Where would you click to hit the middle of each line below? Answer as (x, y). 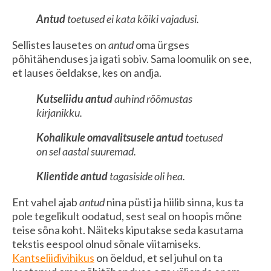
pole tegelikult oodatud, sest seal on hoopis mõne (127, 216)
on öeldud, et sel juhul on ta (158, 257)
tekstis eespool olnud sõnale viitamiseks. (106, 243)
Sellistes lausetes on (60, 44)
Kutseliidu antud (74, 98)
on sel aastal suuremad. (86, 151)
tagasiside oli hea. (146, 176)
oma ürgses (162, 44)
